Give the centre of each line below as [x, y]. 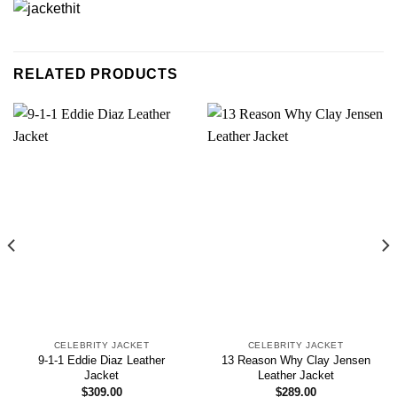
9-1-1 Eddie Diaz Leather [101, 361]
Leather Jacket [296, 376]
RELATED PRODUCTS [96, 74]
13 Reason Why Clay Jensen [296, 361]
